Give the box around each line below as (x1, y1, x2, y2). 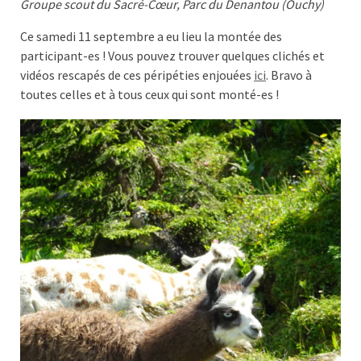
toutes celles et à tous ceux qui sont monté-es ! (20, 86, 279, 103)
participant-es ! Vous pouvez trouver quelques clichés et (20, 48, 325, 64)
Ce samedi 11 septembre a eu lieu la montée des (20, 28, 282, 45)
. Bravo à (266, 67, 312, 84)
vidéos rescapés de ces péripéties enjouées (20, 67, 254, 84)
